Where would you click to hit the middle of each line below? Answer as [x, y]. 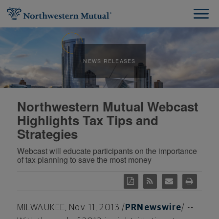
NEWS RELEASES [109, 61]
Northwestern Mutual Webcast [108, 106]
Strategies [47, 133]
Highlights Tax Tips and [88, 120]
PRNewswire [153, 208]
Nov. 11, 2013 [94, 208]
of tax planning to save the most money [84, 159]
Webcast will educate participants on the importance [107, 151]
